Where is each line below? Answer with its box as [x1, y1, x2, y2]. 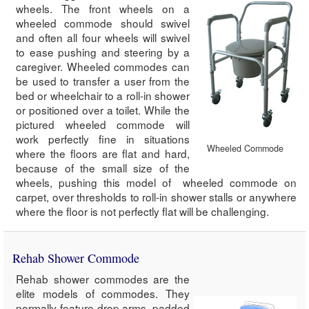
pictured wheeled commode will [16, 117, 190, 132]
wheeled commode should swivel [16, 15, 190, 31]
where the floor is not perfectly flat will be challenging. [16, 203, 269, 219]
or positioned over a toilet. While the [16, 102, 190, 118]
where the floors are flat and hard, [16, 146, 190, 161]
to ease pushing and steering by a [16, 44, 190, 60]
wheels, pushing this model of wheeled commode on [16, 175, 297, 190]
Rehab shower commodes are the [16, 271, 190, 287]
